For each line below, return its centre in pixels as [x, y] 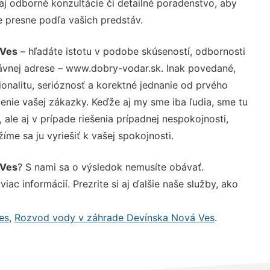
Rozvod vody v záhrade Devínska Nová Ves [114, 217]
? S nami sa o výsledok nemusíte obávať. [110, 167]
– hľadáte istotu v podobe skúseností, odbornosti [131, 51]
